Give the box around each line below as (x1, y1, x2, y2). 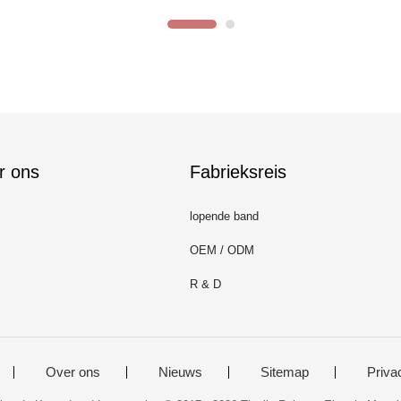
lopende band (190, 209, 259, 223)
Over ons (45, 364, 100, 380)
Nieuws (158, 364, 202, 380)
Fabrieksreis (190, 161, 286, 182)
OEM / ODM (190, 243, 254, 257)
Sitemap (260, 364, 309, 380)
